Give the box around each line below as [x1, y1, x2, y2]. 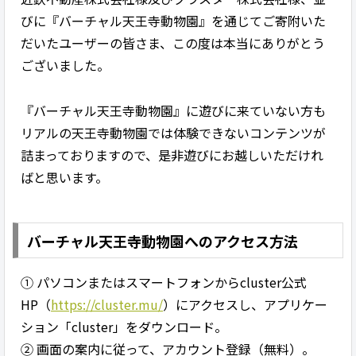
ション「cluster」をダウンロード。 [21, 317, 227, 337]
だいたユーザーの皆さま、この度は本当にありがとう [21, 33, 325, 52]
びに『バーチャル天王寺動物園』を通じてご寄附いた [21, 10, 326, 30]
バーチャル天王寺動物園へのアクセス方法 [26, 230, 298, 251]
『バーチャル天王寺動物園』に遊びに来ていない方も [21, 100, 326, 120]
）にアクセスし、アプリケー [163, 295, 327, 315]
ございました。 [21, 55, 110, 75]
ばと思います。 [21, 167, 108, 187]
